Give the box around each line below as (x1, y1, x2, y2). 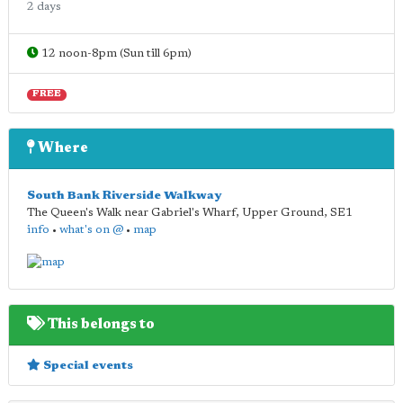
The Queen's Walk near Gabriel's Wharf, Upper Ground (27, 207, 324, 219)
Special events (40, 359, 133, 372)
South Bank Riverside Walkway (27, 190, 221, 201)
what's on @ (59, 224, 123, 236)
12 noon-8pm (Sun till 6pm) (39, 48, 192, 59)
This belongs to (45, 317, 155, 332)
